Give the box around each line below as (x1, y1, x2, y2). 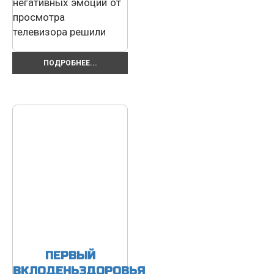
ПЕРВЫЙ (45, 248, 95, 262)
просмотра (13, 10, 65, 23)
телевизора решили (13, 25, 106, 38)
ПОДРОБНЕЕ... (43, 58, 97, 67)
